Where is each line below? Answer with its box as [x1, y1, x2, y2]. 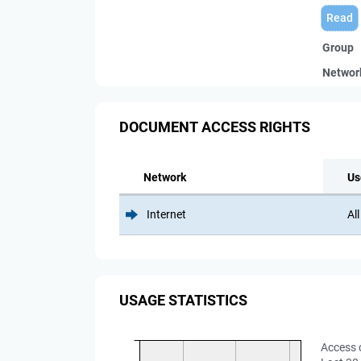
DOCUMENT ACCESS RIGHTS [119, 118, 310, 135]
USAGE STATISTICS [119, 291, 247, 309]
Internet [144, 208, 186, 221]
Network [143, 171, 186, 184]
